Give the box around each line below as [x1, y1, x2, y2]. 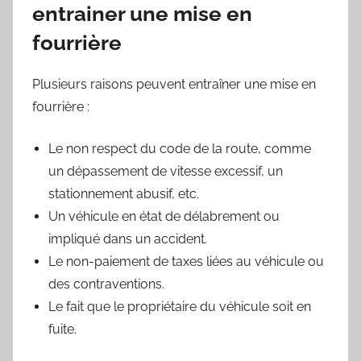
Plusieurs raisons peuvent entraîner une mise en [32, 76, 316, 92]
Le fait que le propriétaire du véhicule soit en [48, 298, 311, 314]
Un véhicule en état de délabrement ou [48, 208, 280, 224]
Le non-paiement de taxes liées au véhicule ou [48, 253, 324, 269]
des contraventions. [48, 276, 164, 292]
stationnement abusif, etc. [48, 185, 199, 201]
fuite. [48, 321, 77, 337]
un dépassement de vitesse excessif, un [48, 163, 283, 179]
